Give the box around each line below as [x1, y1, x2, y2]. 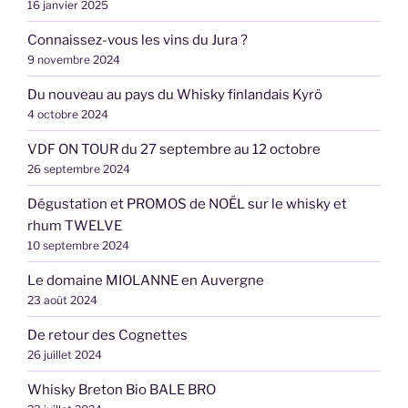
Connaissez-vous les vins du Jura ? [27, 31, 248, 48]
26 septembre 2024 [27, 161, 130, 176]
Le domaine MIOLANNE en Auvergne [27, 271, 264, 289]
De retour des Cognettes [27, 326, 188, 343]
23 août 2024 [27, 292, 97, 307]
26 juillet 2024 [27, 347, 102, 362]
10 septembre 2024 [27, 238, 129, 252]
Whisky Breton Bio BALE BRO [27, 381, 216, 398]
